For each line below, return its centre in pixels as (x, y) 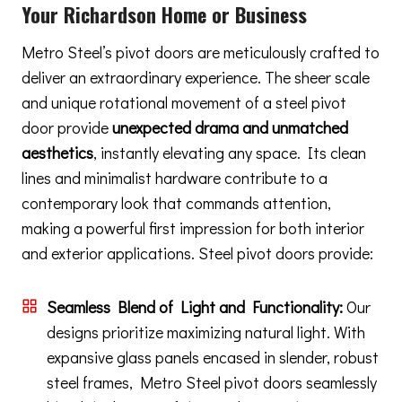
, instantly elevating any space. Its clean (230, 152)
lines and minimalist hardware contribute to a (175, 177)
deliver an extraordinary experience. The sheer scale (196, 77)
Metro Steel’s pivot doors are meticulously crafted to (201, 52)
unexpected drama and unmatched (230, 127)
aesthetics (57, 152)
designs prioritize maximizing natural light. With (206, 332)
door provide (67, 127)
